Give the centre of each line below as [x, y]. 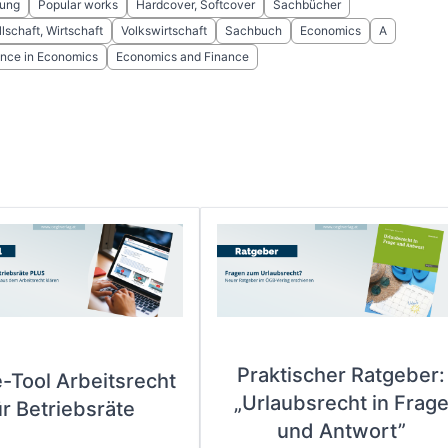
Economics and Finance [182, 56]
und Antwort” [341, 431]
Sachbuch [253, 30]
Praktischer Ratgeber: [341, 375]
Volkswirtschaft [163, 30]
